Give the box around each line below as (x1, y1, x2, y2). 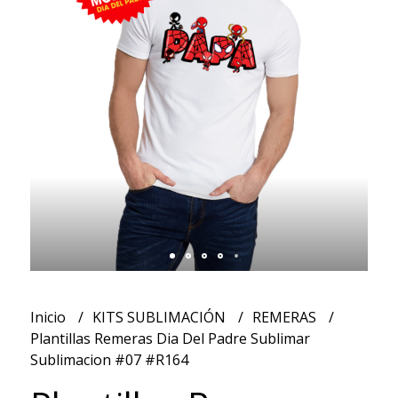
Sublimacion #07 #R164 (29, 349, 188, 370)
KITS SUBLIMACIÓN (92, 306, 229, 327)
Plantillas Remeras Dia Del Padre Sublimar (29, 328, 310, 348)
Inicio (29, 306, 69, 327)
